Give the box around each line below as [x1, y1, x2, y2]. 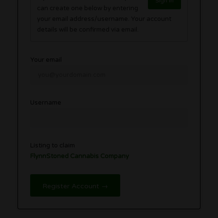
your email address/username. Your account [37, 15, 131, 23]
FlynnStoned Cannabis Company [30, 152, 129, 160]
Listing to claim [30, 141, 75, 149]
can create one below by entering [37, 4, 139, 12]
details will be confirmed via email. [37, 25, 139, 34]
